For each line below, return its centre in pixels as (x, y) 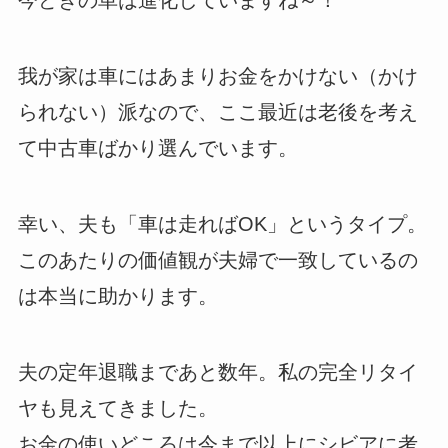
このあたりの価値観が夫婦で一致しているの (217, 259)
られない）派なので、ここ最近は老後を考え (217, 111)
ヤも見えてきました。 (117, 407)
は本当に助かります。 (117, 295)
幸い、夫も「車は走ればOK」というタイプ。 (222, 223)
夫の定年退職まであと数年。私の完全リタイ (217, 371)
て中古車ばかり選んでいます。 (157, 147)
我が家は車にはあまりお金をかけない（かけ (217, 75)
